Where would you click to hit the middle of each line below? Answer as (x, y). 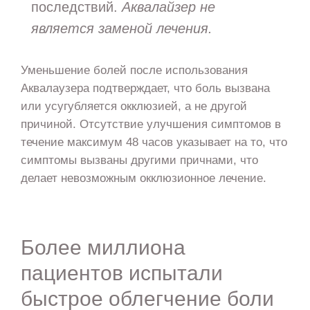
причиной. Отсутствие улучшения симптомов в (151, 124)
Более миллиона (103, 248)
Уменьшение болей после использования (134, 70)
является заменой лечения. (121, 29)
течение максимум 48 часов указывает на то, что (154, 142)
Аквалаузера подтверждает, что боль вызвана (145, 88)
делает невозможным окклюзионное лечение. (143, 177)
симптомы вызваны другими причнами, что (139, 159)
